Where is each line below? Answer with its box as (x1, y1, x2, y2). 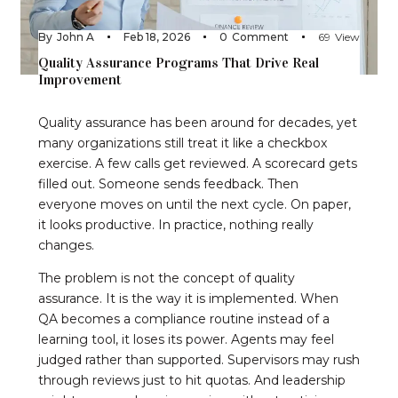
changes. (38, 236, 94, 253)
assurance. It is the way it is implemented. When (38, 290, 338, 306)
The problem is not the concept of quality (38, 269, 295, 286)
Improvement (38, 70, 122, 88)
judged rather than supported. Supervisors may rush (38, 351, 360, 368)
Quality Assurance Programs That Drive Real (38, 53, 319, 71)
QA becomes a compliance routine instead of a (38, 310, 330, 327)
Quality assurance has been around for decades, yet (38, 114, 357, 131)
